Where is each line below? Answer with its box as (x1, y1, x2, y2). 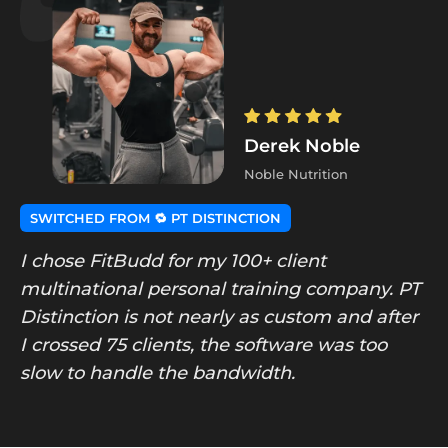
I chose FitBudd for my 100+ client (20, 250, 326, 273)
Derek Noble (244, 135, 361, 158)
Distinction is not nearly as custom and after (20, 306, 418, 329)
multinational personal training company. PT (20, 278, 421, 301)
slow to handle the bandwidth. (20, 362, 295, 385)
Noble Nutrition (244, 166, 349, 183)
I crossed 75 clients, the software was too (20, 334, 387, 357)
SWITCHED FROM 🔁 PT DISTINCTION (30, 210, 281, 227)
